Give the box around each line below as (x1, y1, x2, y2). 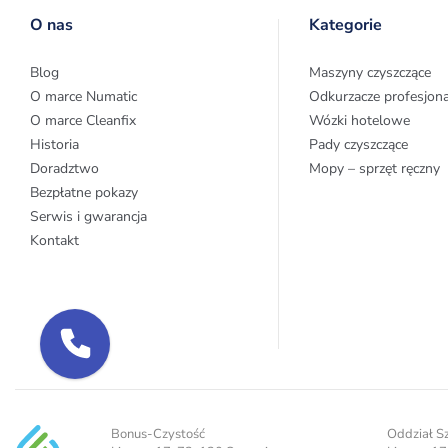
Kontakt (30, 231, 79, 250)
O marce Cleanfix (30, 111, 136, 130)
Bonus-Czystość (111, 425, 206, 443)
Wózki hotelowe (308, 111, 410, 130)
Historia (30, 135, 79, 154)
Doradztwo (30, 159, 99, 178)
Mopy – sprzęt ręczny (308, 159, 440, 178)
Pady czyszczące (308, 135, 408, 154)
